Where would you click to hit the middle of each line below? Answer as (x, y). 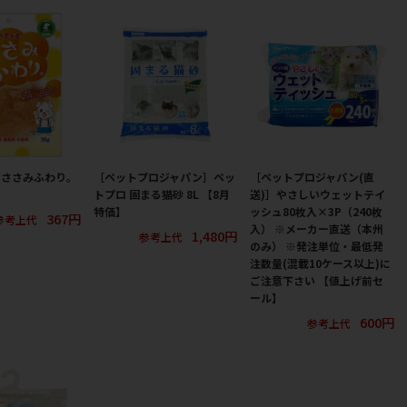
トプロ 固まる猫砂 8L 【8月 (161, 194)
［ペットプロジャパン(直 (313, 176)
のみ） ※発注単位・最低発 (317, 245)
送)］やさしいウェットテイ (318, 194)
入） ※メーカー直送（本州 (317, 228)
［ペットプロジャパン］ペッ (164, 176)
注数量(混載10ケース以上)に (321, 263)
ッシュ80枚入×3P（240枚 (317, 211)
